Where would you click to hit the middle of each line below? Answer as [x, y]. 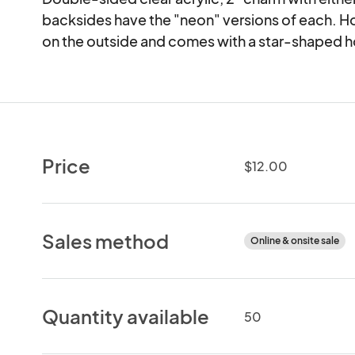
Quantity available [126, 316]
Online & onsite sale [294, 240]
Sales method [106, 240]
